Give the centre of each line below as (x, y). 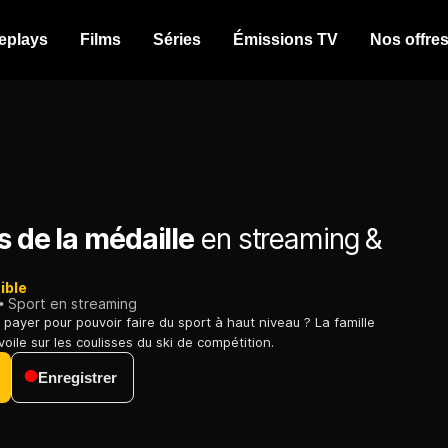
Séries (177, 39)
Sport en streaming (72, 304)
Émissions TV (285, 39)
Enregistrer (77, 378)
